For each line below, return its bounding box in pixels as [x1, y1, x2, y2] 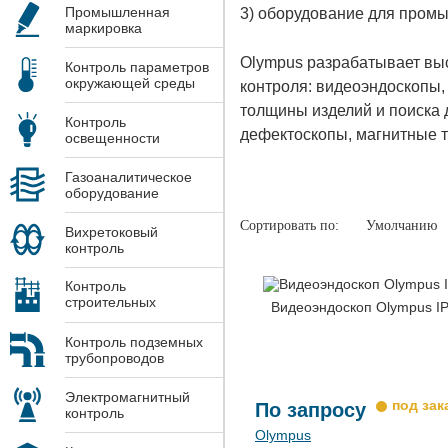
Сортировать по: [240, 217, 339, 233]
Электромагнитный [65, 388, 190, 405]
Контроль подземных [65, 333, 203, 350]
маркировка [65, 19, 142, 36]
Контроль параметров [65, 58, 209, 75]
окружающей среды [65, 74, 195, 91]
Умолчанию [366, 217, 437, 233]
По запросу [255, 398, 366, 421]
